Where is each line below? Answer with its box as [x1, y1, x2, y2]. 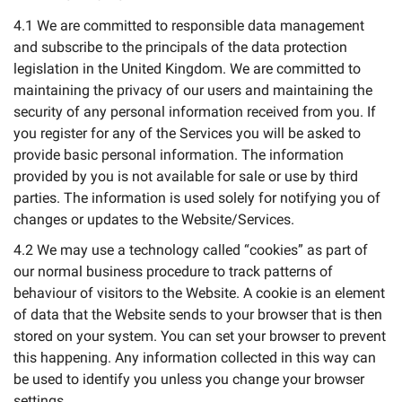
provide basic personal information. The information [13, 146, 344, 163]
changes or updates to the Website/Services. [13, 211, 294, 228]
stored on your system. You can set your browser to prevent [13, 328, 386, 345]
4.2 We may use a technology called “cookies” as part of [13, 241, 368, 258]
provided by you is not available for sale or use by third [13, 168, 358, 185]
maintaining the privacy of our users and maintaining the [13, 82, 372, 99]
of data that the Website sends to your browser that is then [13, 306, 382, 323]
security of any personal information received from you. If [13, 103, 376, 120]
